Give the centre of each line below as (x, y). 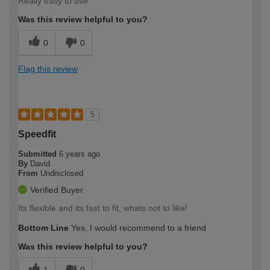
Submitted (39, 154)
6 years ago (80, 154)
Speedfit (37, 134)
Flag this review (48, 69)
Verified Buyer (57, 190)
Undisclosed (62, 174)
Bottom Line (43, 228)
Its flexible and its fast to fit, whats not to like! (103, 208)
